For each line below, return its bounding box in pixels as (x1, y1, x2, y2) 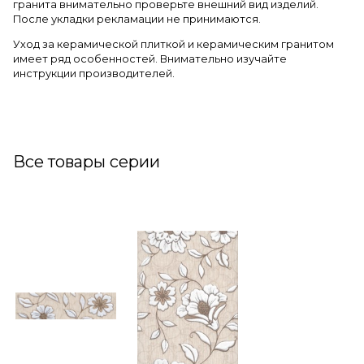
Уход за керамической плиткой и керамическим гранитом (13, 37, 334, 50)
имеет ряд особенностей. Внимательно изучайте (13, 52, 287, 65)
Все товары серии (13, 151, 160, 171)
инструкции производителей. (13, 67, 175, 80)
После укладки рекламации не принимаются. (13, 12, 261, 25)
